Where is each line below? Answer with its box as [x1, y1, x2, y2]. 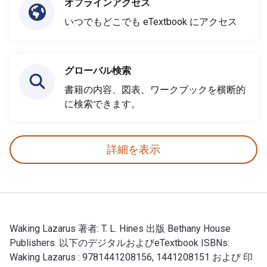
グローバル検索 [64, 64, 131, 76]
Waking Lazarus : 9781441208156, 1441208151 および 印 [10, 251, 253, 263]
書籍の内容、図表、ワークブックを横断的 [64, 83, 246, 95]
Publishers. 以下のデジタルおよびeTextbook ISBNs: [10, 237, 229, 249]
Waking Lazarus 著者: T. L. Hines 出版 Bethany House [10, 222, 231, 234]
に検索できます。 [64, 98, 141, 110]
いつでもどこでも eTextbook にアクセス [64, 15, 237, 27]
